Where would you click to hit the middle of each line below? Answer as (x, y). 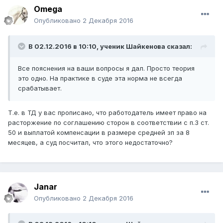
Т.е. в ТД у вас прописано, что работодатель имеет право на (107, 113)
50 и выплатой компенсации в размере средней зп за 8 (99, 133)
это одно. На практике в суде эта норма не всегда (100, 78)
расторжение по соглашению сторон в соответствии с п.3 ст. (109, 123)
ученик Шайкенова (133, 47)
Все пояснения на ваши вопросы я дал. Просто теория (106, 68)
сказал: (179, 47)
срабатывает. (40, 88)
